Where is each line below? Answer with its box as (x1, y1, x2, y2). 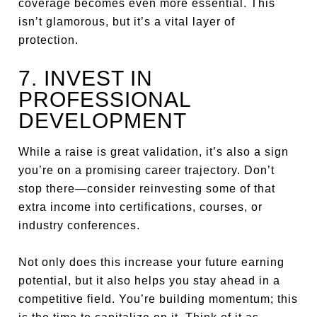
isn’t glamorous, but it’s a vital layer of (18, 16, 236, 28)
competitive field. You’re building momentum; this (18, 293, 299, 305)
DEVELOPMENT (18, 109, 188, 132)
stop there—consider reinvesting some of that (18, 183, 276, 195)
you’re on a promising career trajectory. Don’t (18, 164, 275, 176)
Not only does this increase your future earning (18, 256, 285, 268)
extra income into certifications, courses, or (18, 201, 263, 213)
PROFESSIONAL (18, 88, 192, 111)
